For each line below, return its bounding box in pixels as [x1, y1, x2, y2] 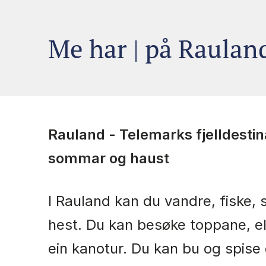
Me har [47, 31, 133, 65]
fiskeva [132, 31, 211, 65]
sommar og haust [47, 150, 169, 167]
